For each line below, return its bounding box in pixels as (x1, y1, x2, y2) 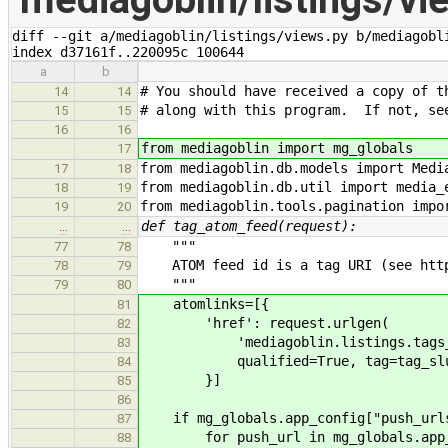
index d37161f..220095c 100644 (12, 43, 244, 60)
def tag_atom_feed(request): (141, 217, 357, 234)
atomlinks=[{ (141, 295, 269, 312)
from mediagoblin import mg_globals (141, 139, 413, 156)
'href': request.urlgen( (141, 314, 389, 331)
